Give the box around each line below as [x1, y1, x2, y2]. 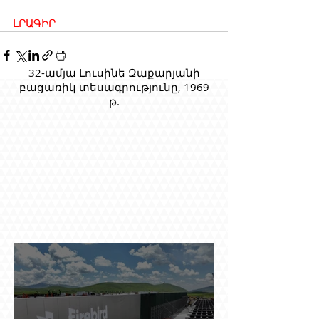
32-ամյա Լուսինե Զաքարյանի [28, 65, 200, 80]
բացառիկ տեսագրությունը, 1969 [19, 79, 209, 94]
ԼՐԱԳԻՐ [13, 16, 56, 29]
